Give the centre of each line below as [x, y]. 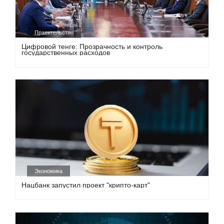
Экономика [49, 171]
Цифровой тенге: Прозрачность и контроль [92, 46]
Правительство [54, 32]
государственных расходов [66, 52]
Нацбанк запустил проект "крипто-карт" [86, 185]
